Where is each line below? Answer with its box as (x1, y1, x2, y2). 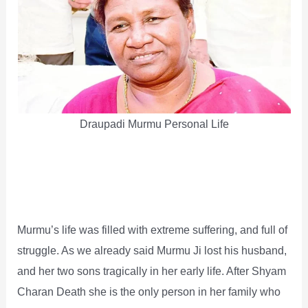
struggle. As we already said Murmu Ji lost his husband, (17, 243, 287, 256)
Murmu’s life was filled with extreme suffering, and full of (17, 223, 288, 236)
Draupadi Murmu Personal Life (79, 117, 229, 130)
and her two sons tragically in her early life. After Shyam (17, 264, 287, 277)
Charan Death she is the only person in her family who (17, 285, 281, 298)
